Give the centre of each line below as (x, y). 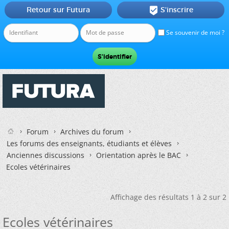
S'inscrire (177, 10)
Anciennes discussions (45, 155)
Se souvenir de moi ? (194, 32)
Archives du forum (92, 132)
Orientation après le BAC (139, 155)
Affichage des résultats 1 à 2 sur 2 (168, 197)
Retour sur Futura (58, 10)
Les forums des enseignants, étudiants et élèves (89, 143)
